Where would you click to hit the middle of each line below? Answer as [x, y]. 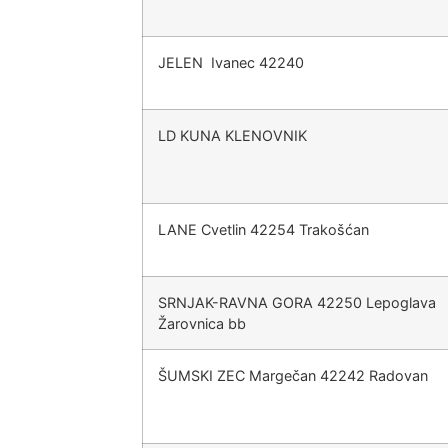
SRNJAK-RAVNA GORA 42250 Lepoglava [297, 302]
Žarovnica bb [202, 323]
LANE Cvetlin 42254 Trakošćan [263, 229]
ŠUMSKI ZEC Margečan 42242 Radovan [293, 375]
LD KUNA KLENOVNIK [232, 135]
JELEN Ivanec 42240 [231, 62]
